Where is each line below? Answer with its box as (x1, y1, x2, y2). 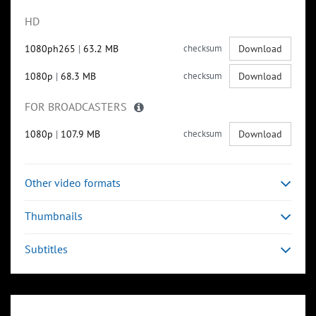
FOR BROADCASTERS (25, 99, 127, 114)
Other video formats (25, 176, 121, 190)
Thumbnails (25, 209, 83, 224)
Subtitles (25, 242, 68, 257)
